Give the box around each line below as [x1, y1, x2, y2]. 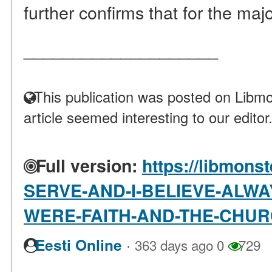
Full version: [31, 153, 137, 178]
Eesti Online [35, 234, 122, 256]
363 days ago [135, 235, 213, 254]
